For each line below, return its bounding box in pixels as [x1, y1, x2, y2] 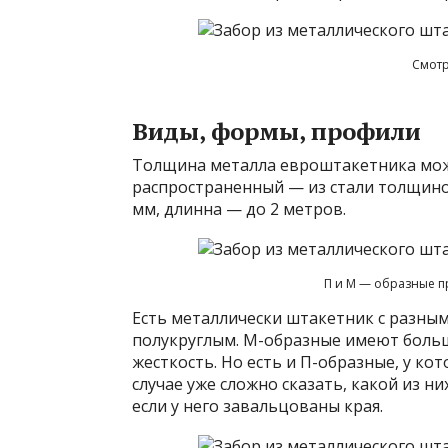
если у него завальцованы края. [132, 395, 383, 418]
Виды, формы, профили [132, 115, 421, 148]
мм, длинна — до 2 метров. [132, 198, 346, 221]
